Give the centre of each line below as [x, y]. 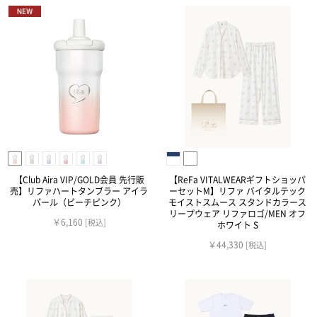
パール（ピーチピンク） [79, 202]
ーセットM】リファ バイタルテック [238, 191]
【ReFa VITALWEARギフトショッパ [238, 179]
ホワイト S [237, 225]
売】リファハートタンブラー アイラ [79, 191]
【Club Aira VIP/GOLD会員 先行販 [79, 179]
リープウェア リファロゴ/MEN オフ [238, 213]
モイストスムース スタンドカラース [238, 202]
